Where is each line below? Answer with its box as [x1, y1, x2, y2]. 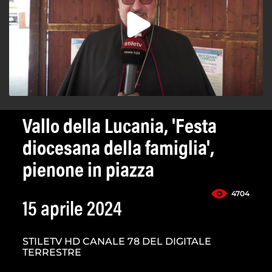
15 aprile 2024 [22, 200, 122, 222]
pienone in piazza [22, 161, 154, 183]
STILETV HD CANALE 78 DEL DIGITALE [22, 236, 211, 248]
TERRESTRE [22, 246, 81, 259]
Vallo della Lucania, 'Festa [22, 118, 217, 139]
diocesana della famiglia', [22, 140, 214, 161]
